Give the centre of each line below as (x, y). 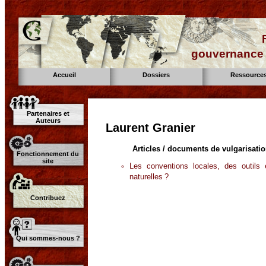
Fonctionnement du (48, 154)
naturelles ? (149, 176)
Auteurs (48, 121)
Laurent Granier (151, 128)
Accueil (65, 75)
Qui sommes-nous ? (48, 238)
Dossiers (156, 75)
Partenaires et (48, 113)
